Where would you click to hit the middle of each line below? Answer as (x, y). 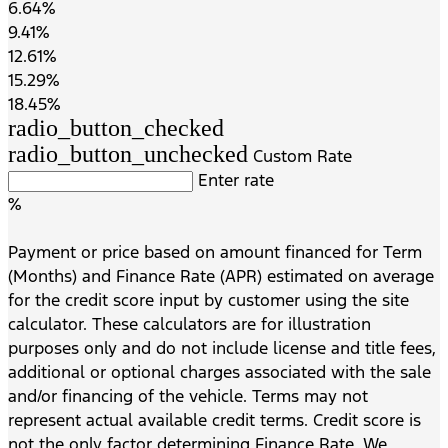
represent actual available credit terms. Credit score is (214, 419)
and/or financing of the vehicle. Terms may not (188, 395)
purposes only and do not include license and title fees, (222, 347)
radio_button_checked (116, 127)
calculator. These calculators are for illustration (189, 323)
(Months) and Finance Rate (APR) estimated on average (221, 275)
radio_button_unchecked (128, 153)
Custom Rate (300, 155)
